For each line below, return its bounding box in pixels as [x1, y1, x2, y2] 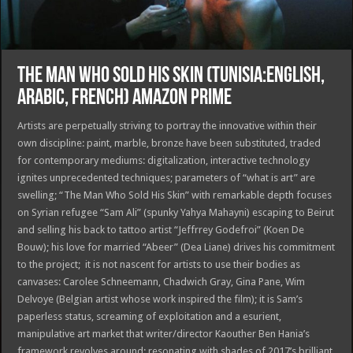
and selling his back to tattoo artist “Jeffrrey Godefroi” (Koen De [17, 223, 305, 236]
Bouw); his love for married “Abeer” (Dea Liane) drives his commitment [17, 240, 336, 253]
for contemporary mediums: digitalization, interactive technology [17, 154, 310, 166]
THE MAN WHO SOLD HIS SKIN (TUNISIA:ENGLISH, [17, 65, 325, 87]
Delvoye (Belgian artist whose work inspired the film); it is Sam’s [17, 292, 303, 305]
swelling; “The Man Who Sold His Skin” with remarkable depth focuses [17, 188, 333, 201]
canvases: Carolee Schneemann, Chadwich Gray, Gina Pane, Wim [17, 275, 306, 288]
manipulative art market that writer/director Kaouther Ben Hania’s [17, 327, 310, 340]
